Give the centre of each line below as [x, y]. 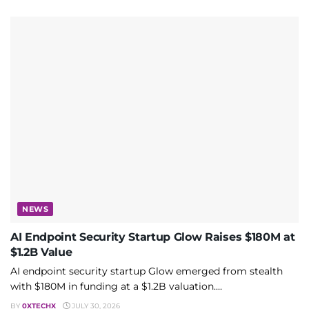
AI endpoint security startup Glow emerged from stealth [147, 271]
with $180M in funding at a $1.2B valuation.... [116, 286]
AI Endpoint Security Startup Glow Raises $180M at [153, 237]
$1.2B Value [41, 252]
